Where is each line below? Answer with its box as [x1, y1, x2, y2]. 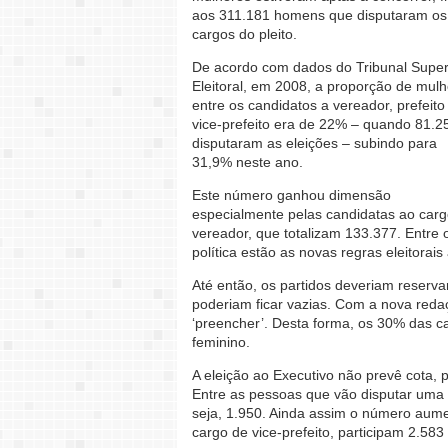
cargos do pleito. [192, 26, 297, 43]
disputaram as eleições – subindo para [192, 135, 437, 152]
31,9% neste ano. [192, 154, 303, 171]
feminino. [192, 334, 250, 351]
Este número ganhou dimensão [192, 187, 391, 204]
